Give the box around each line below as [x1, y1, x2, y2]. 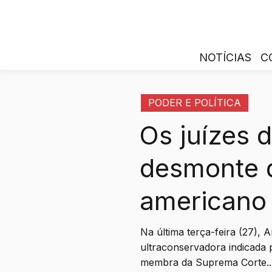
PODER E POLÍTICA [148, 97, 242, 109]
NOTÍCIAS [199, 50, 251, 64]
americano [140, 185, 267, 217]
